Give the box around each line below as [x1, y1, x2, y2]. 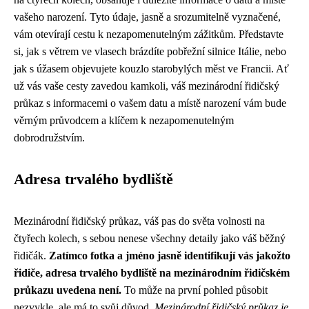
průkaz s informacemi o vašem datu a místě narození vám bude [14, 97, 286, 109]
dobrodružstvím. [14, 132, 85, 143]
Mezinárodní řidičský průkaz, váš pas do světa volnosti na [14, 215, 265, 227]
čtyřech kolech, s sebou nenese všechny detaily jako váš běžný [14, 232, 286, 244]
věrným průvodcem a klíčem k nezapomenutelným [14, 114, 234, 126]
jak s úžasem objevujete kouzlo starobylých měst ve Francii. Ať [14, 63, 289, 74]
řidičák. [14, 250, 49, 261]
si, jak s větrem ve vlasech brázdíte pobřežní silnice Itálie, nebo [14, 46, 286, 57]
